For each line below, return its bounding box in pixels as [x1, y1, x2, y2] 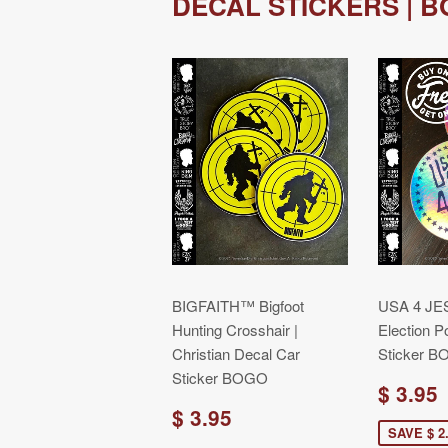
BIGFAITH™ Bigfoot [172, 295, 304, 316]
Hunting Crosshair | [172, 319, 298, 340]
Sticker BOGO [172, 367, 268, 388]
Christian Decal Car [172, 343, 300, 364]
